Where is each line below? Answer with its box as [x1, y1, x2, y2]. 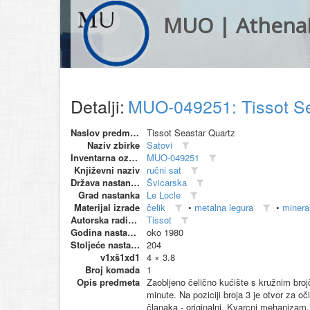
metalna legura [194, 201, 253, 214]
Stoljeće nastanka [131, 238, 140, 251]
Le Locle [147, 188, 181, 201]
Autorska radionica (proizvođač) [128, 213, 137, 226]
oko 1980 [147, 226, 183, 239]
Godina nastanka [127, 226, 136, 239]
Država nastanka [131, 176, 140, 189]
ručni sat [147, 163, 181, 176]
